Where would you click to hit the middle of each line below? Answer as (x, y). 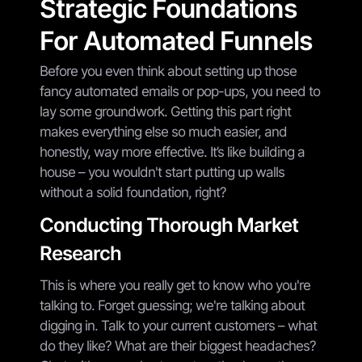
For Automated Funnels (176, 40)
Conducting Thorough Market (169, 225)
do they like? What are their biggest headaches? (178, 345)
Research (80, 253)
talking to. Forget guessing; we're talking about (172, 305)
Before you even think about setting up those (168, 71)
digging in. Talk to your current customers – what (178, 325)
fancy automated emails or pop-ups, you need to (180, 91)
